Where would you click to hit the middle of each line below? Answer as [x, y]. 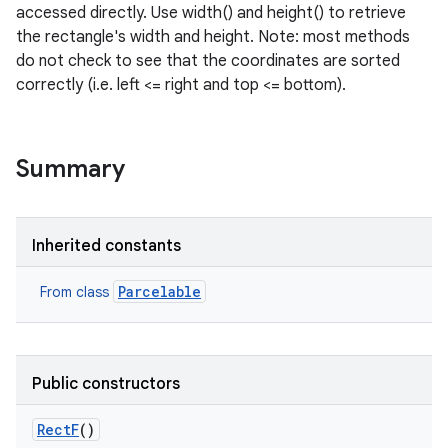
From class [76, 292]
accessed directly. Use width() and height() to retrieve [211, 13]
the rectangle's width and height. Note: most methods [213, 37]
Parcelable [159, 291]
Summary [70, 169]
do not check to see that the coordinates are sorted [208, 61]
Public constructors [106, 384]
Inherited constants [106, 246]
